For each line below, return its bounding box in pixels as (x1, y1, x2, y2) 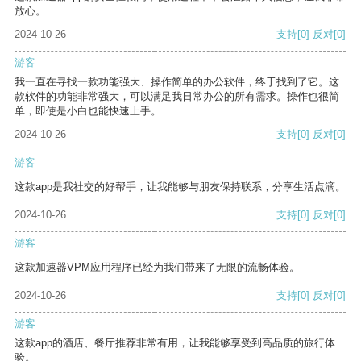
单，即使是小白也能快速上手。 (15, 105, 161, 118)
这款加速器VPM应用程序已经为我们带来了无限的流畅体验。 (15, 261, 300, 274)
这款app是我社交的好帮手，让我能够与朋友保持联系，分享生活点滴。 (15, 180, 346, 193)
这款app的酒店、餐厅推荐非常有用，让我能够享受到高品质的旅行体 (15, 337, 335, 350)
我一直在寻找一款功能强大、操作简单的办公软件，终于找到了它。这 (15, 76, 339, 89)
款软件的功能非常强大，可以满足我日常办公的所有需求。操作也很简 (15, 90, 339, 103)
